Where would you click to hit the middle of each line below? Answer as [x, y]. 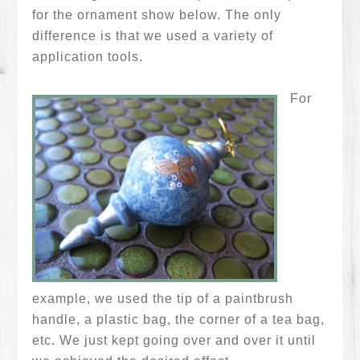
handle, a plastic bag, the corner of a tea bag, [179, 319]
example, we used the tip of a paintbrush [163, 299]
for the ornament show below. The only [157, 15]
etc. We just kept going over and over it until [174, 340]
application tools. [88, 57]
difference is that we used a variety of [153, 36]
